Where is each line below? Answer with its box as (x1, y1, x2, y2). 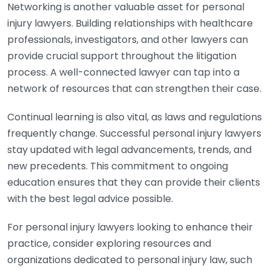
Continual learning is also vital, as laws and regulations (7, 110, 262, 124)
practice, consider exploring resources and (7, 237, 211, 250)
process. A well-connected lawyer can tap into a (7, 65, 240, 79)
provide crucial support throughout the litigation (7, 49, 237, 63)
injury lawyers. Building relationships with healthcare (7, 16, 253, 30)
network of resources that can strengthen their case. (7, 82, 261, 96)
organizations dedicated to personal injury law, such (7, 253, 252, 267)
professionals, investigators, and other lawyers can (7, 33, 248, 47)
